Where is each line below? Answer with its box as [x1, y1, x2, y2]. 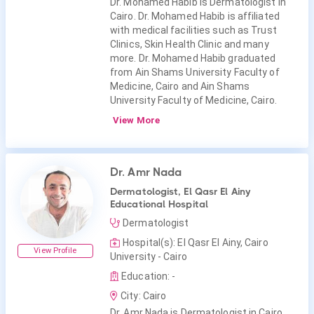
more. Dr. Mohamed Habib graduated [110, 53, 276, 64]
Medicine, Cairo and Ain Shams [110, 81, 250, 92]
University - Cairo [110, 251, 187, 262]
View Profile [34, 246, 77, 255]
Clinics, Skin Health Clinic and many [110, 39, 269, 50]
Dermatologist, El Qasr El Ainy [110, 186, 251, 197]
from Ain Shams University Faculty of [110, 67, 280, 78]
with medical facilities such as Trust [110, 25, 277, 36]
